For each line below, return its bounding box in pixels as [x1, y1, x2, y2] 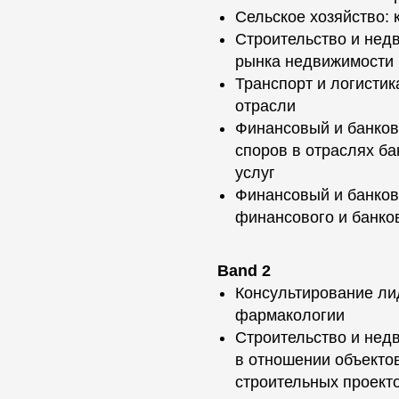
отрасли [235, 97, 296, 115]
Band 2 [217, 262, 271, 280]
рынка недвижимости [235, 53, 394, 70]
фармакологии [235, 306, 345, 324]
